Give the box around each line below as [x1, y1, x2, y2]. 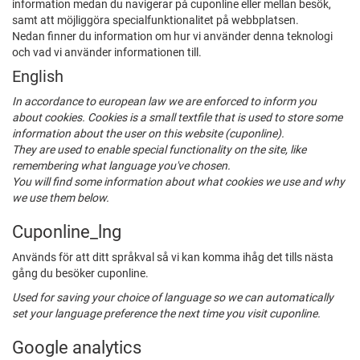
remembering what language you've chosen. [12, 159, 231, 173]
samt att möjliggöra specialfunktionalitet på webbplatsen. [12, 14, 299, 27]
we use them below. [12, 191, 109, 205]
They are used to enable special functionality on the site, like [12, 143, 306, 157]
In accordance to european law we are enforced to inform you [12, 95, 317, 108]
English [12, 67, 63, 87]
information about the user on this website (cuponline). [12, 127, 284, 141]
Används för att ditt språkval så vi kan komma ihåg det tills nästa [12, 251, 333, 264]
